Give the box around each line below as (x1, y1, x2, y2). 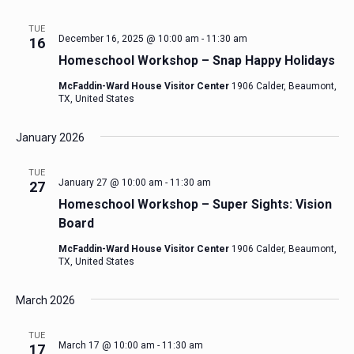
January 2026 (15, 131, 85, 144)
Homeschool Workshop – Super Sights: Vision (58, 197, 332, 212)
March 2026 (15, 294, 75, 307)
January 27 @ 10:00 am (58, 177, 163, 188)
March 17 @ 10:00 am (58, 340, 155, 351)
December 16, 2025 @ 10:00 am (58, 33, 199, 44)
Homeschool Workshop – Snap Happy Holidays (58, 53, 335, 68)
